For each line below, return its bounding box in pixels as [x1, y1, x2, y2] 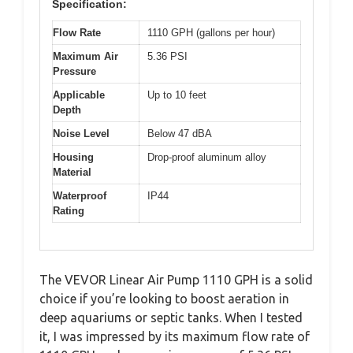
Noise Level [53, 127, 110, 139]
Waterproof [53, 189, 106, 202]
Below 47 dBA [147, 127, 212, 139]
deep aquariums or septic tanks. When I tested [39, 310, 303, 325]
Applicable [53, 88, 105, 101]
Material [53, 165, 91, 178]
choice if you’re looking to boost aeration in [39, 292, 289, 306]
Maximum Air [53, 50, 118, 62]
